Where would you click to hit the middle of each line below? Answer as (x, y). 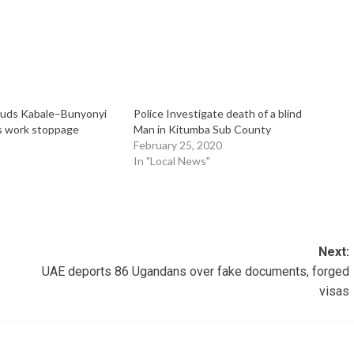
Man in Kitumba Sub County (202, 130)
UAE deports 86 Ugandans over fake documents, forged (195, 272)
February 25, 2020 (177, 145)
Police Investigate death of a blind (217, 114)
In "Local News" (171, 161)
